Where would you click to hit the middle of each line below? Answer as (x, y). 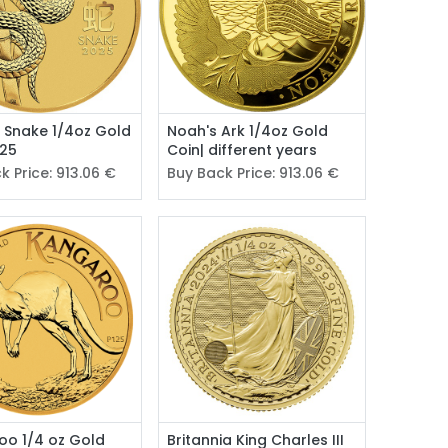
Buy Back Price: (223, 172)
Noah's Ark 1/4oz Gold (248, 130)
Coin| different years (242, 149)
